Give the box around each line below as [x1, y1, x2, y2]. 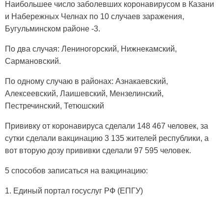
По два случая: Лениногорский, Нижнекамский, [5, 44, 177, 53]
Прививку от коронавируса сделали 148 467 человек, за [5, 121, 208, 130]
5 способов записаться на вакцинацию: [5, 166, 148, 175]
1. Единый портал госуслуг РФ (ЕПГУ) [5, 186, 143, 195]
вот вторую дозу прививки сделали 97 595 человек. [5, 146, 191, 155]
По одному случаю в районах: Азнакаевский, [5, 77, 168, 85]
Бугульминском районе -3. [5, 24, 100, 33]
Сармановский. [5, 56, 61, 65]
